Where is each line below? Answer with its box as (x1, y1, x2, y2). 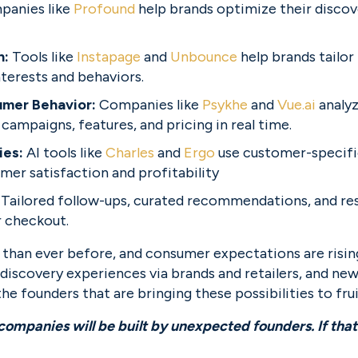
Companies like (99, 96, 202, 113)
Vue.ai (277, 96, 316, 113)
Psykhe (202, 96, 248, 113)
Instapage (77, 48, 141, 66)
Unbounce (170, 48, 237, 66)
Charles (105, 144, 154, 161)
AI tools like (23, 144, 105, 161)
